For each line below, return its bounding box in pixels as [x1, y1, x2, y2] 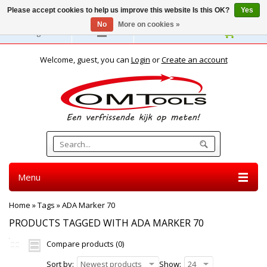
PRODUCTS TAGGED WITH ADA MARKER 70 [9, 216, 204, 229]
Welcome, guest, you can [39, 54, 131, 65]
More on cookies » [117, 20, 180, 29]
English [27, 27, 53, 38]
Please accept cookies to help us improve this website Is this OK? [7, 6, 231, 14]
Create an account [161, 54, 228, 65]
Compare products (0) [46, 238, 124, 249]
